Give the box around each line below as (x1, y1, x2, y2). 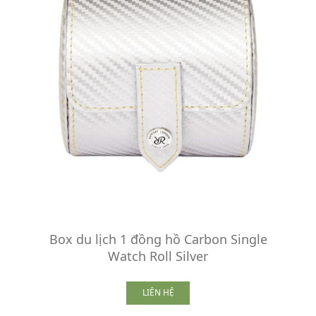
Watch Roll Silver (108, 247, 208, 265)
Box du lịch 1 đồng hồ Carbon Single (49, 230, 267, 248)
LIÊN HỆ (142, 286, 174, 299)
